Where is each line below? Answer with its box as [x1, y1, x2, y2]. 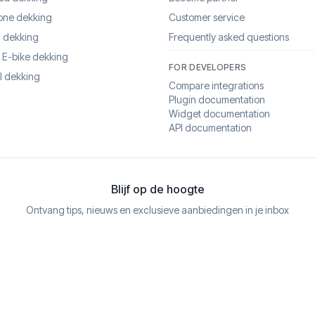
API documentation [169, 122, 252, 134]
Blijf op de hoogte [110, 182, 205, 196]
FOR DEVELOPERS [169, 62, 247, 72]
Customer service [169, 11, 245, 23]
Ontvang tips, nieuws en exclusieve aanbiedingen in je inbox [26, 204, 289, 216]
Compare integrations [169, 79, 264, 91]
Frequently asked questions [169, 31, 289, 43]
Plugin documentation [169, 94, 265, 105]
